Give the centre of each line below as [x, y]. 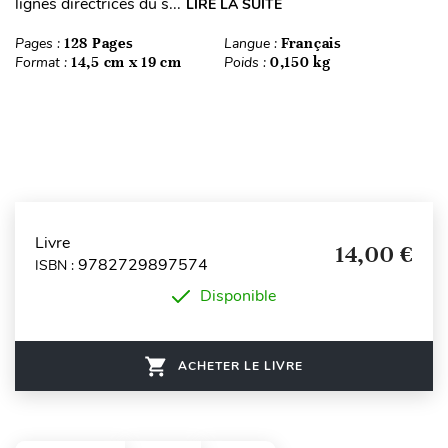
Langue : [252, 44]
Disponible [238, 296]
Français [311, 43]
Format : [43, 63]
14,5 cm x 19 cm [126, 62]
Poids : [247, 63]
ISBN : [56, 265]
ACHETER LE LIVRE [240, 366]
